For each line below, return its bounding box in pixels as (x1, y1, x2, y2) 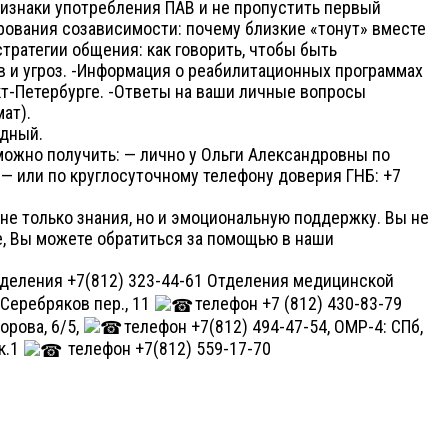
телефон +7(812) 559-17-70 (63, 338, 271, 360)
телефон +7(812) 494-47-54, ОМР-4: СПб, (123, 315, 423, 337)
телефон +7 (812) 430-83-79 (194, 292, 402, 314)
